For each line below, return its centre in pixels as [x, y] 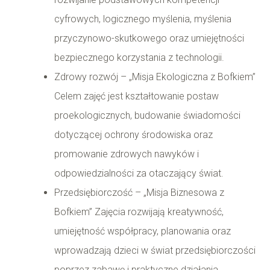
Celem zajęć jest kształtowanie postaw [137, 96]
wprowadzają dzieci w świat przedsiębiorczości [155, 251]
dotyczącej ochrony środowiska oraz [133, 135]
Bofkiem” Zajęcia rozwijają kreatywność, [139, 212]
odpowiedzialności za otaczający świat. [139, 174]
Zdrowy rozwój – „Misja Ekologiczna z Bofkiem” [155, 77]
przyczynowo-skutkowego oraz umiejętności [149, 39]
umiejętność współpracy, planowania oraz [143, 231]
